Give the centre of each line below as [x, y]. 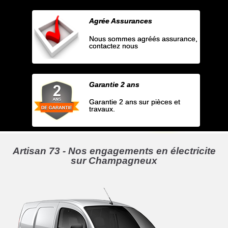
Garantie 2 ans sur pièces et [135, 102]
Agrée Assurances [121, 21]
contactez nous [114, 46]
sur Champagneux [114, 161]
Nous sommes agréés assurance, [144, 38]
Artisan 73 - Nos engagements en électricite [114, 151]
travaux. [102, 109]
